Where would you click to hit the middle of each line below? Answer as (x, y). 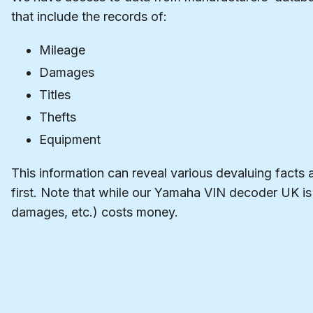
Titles (55, 95)
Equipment (70, 140)
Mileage (62, 50)
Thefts (58, 117)
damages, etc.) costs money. (95, 212)
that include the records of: (89, 17)
